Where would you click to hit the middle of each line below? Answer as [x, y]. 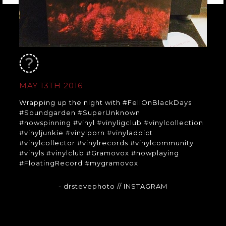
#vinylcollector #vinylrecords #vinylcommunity [106, 143]
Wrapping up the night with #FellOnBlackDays [105, 103]
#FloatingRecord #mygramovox [78, 163]
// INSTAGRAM [142, 186]
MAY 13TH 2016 [51, 86]
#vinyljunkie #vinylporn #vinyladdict [86, 133]
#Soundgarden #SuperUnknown [79, 113]
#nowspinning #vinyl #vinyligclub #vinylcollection [111, 123]
